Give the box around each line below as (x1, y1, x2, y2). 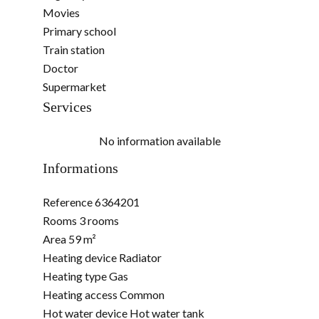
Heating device (43, 250, 119, 264)
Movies (43, 5, 80, 19)
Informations (43, 159, 118, 176)
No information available (98, 133, 221, 147)
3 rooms (79, 213, 119, 227)
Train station (43, 42, 105, 56)
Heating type (43, 268, 109, 283)
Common (120, 287, 164, 301)
